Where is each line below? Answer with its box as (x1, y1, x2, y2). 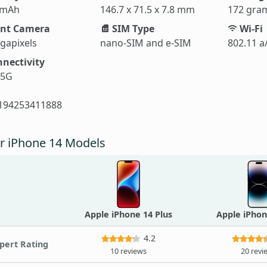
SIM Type (109, 21, 154, 35)
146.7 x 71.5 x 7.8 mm (100, 2, 195, 16)
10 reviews (110, 246, 147, 256)
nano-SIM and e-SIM (100, 36, 191, 49)
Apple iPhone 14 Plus (85, 208, 172, 220)
